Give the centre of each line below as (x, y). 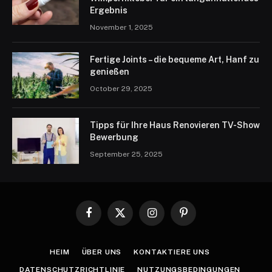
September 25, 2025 (126, 154)
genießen (110, 71)
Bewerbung (114, 137)
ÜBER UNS (102, 252)
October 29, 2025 (121, 88)
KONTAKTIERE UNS (172, 252)
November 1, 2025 (121, 27)
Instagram (169, 218)
